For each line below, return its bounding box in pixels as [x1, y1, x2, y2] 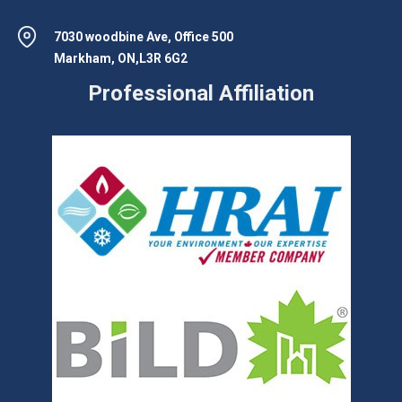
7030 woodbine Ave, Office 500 [54, 30, 233, 45]
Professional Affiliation [88, 81, 314, 107]
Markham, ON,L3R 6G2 [54, 51, 188, 66]
